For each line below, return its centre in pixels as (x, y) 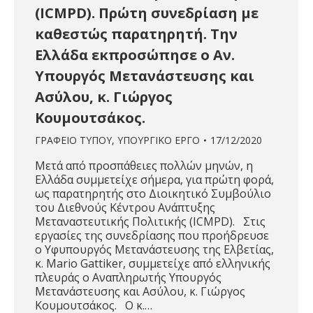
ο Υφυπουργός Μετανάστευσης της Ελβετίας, (154, 250)
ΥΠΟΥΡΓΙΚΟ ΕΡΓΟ (159, 140)
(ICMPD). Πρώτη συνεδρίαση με (147, 13)
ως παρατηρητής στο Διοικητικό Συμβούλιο (153, 194)
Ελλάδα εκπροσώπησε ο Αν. (135, 55)
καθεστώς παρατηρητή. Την (136, 34)
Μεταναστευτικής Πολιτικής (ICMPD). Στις (150, 222)
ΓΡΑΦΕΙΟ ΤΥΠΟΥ (73, 140)
